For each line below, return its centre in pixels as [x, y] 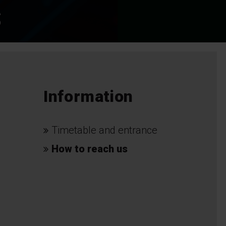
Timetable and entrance [105, 130]
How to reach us [90, 149]
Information [89, 96]
